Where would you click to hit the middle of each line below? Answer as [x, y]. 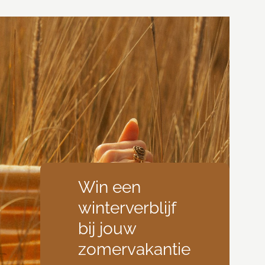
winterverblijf [127, 208]
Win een [109, 187]
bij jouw [107, 229]
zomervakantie [134, 249]
